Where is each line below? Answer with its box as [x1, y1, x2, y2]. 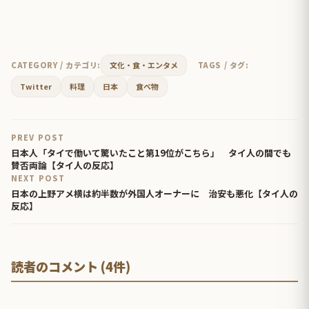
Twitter [20, 80, 52, 92]
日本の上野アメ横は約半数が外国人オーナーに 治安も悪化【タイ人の [11, 186, 298, 200]
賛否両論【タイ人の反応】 [11, 158, 119, 172]
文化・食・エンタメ [109, 59, 178, 70]
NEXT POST [11, 172, 65, 183]
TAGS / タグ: [197, 59, 249, 70]
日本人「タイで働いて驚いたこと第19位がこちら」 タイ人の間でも [11, 146, 291, 159]
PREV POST [11, 131, 64, 143]
